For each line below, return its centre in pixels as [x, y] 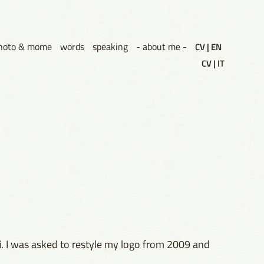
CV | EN [208, 47]
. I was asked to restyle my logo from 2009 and [106, 244]
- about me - [161, 47]
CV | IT [213, 63]
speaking [110, 47]
